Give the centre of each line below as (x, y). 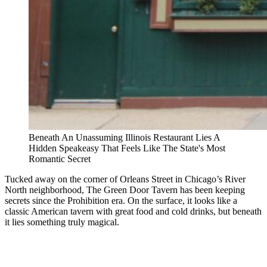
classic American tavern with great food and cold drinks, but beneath (133, 212)
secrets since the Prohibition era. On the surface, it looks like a (121, 201)
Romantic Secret (60, 159)
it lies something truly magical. (62, 222)
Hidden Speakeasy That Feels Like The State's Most (127, 148)
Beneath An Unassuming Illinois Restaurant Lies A (124, 138)
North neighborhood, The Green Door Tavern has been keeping (125, 190)
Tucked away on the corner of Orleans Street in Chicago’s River (125, 179)
